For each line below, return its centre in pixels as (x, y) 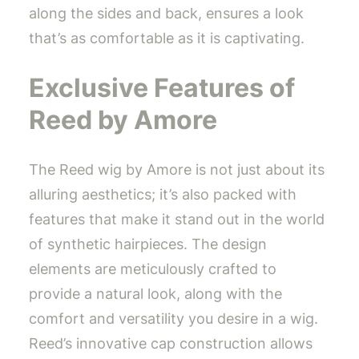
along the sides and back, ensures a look (166, 14)
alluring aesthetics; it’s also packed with (163, 195)
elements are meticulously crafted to (153, 269)
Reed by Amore (123, 119)
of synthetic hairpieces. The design (148, 244)
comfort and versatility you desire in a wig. (173, 319)
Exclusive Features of (162, 87)
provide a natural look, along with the (155, 294)
